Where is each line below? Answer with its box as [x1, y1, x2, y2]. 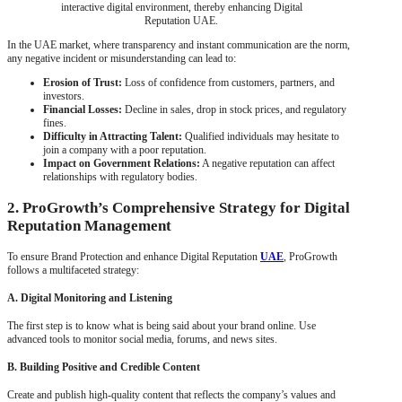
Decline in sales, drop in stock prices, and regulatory [122, 103, 346, 117]
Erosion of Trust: [43, 76, 122, 90]
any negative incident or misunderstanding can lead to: [7, 52, 236, 66]
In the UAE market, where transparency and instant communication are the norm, [7, 39, 350, 52]
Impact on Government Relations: [43, 157, 200, 170]
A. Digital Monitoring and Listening [7, 292, 172, 305]
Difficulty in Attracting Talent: [43, 130, 185, 144]
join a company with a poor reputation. [43, 144, 206, 157]
